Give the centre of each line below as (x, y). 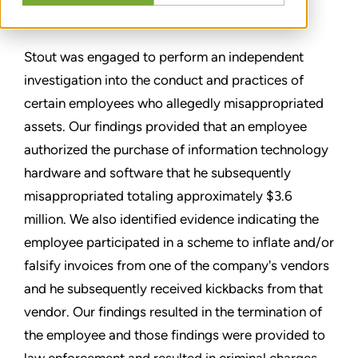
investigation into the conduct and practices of (164, 80)
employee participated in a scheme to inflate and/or (179, 242)
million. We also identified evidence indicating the (171, 219)
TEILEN (73, 16)
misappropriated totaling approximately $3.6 (158, 196)
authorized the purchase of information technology (176, 149)
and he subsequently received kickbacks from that (173, 288)
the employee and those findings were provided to (175, 335)
